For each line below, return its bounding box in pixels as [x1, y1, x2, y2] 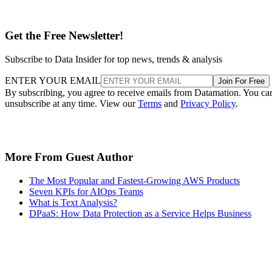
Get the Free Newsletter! [5, 29, 123, 42]
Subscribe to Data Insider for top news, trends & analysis [5, 53, 222, 64]
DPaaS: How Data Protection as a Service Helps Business [29, 208, 251, 219]
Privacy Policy [180, 98, 236, 109]
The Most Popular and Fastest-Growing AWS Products [29, 175, 240, 186]
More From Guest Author [5, 151, 133, 164]
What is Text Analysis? [29, 197, 117, 208]
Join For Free [218, 76, 265, 86]
